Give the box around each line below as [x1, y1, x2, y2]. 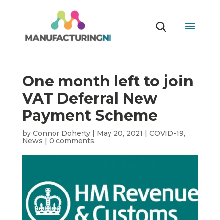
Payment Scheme [22, 107, 158, 125]
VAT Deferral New [22, 89, 157, 108]
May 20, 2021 [96, 129, 143, 137]
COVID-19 [149, 129, 184, 137]
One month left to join [22, 72, 193, 90]
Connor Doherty [32, 129, 90, 137]
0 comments [49, 137, 94, 145]
